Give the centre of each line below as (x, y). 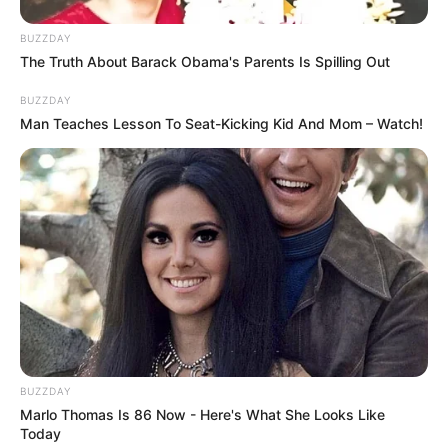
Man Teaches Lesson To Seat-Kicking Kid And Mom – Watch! (221, 123)
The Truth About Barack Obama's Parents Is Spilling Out (205, 61)
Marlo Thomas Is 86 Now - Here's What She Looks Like (202, 415)
